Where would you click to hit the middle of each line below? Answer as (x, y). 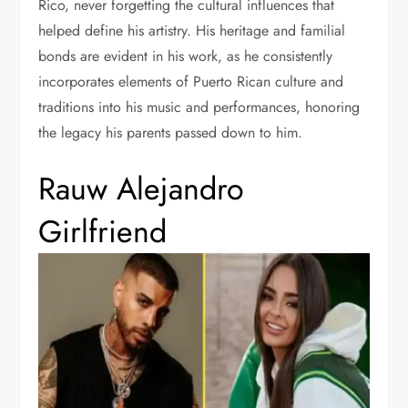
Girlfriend (103, 232)
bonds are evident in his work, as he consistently (186, 56)
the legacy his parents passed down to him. (171, 133)
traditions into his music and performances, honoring (199, 107)
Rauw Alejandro (142, 189)
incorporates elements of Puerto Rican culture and (191, 82)
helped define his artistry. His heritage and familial (192, 31)
